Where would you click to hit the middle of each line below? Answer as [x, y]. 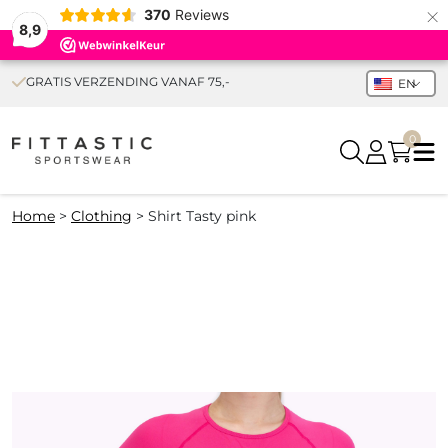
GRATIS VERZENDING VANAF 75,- [128, 81]
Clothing [101, 216]
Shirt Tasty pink [202, 216]
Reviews [201, 14]
